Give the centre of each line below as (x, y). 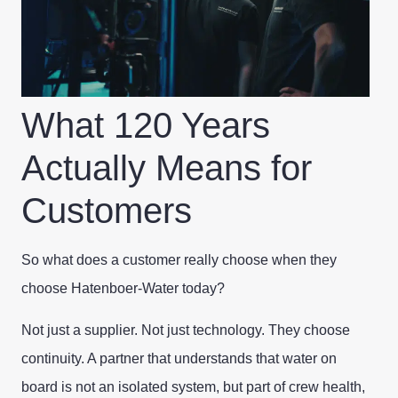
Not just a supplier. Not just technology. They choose (186, 330)
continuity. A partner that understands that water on (179, 358)
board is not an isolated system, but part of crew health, (193, 386)
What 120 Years (146, 126)
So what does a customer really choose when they (179, 260)
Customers (107, 211)
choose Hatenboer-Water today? (123, 289)
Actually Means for (167, 168)
